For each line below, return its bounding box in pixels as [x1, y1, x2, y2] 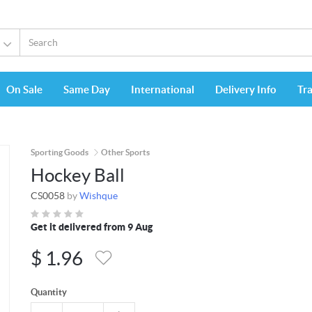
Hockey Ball [31, 165, 125, 186]
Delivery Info [215, 84, 276, 96]
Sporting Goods [31, 148, 88, 157]
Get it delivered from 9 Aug [31, 221, 153, 233]
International [131, 84, 194, 96]
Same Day [63, 84, 110, 96]
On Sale [6, 84, 42, 96]
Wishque [79, 190, 118, 202]
